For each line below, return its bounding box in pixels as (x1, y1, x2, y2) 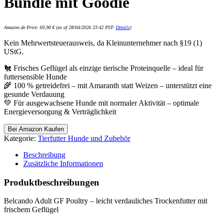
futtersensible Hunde (4, 72, 67, 81)
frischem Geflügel (4, 205, 59, 214)
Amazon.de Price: (4, 24, 40, 30)
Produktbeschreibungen (4, 177, 99, 187)
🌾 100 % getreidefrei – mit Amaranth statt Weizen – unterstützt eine (4, 81, 212, 90)
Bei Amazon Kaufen (8, 125, 64, 133)
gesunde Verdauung (4, 90, 64, 98)
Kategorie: (4, 134, 38, 142)
